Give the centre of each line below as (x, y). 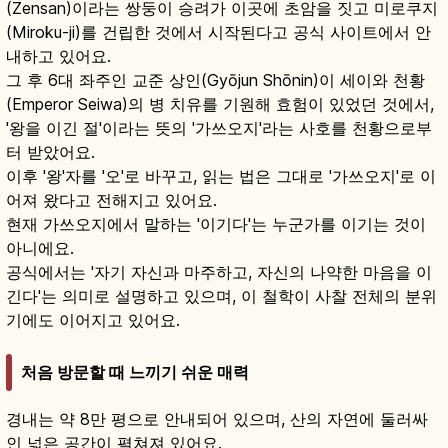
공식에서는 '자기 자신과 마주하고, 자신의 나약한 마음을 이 (219, 271)
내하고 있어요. (58, 55)
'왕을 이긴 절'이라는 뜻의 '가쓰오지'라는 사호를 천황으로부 (219, 127)
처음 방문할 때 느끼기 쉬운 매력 (135, 372)
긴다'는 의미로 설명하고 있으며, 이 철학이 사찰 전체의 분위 (221, 295)
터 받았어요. (50, 151)
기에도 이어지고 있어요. (93, 319)
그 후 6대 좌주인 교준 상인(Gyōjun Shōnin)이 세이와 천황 (215, 79)
